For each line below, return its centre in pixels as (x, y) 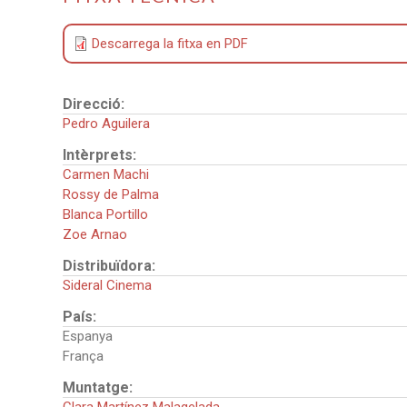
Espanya (88, 337)
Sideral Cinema (108, 286)
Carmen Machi (106, 175)
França (84, 357)
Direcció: (96, 104)
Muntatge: (100, 388)
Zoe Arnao (95, 235)
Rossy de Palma (111, 195)
